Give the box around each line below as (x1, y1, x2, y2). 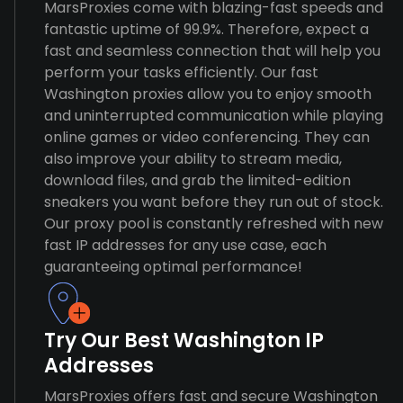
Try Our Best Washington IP (44, 327, 324, 354)
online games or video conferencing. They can (44, 127, 370, 148)
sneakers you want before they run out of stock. (44, 192, 383, 212)
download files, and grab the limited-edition (44, 170, 351, 191)
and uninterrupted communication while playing (44, 105, 383, 126)
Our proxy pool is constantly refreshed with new (44, 213, 383, 234)
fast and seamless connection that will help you (44, 40, 381, 61)
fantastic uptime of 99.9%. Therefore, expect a (44, 19, 369, 40)
